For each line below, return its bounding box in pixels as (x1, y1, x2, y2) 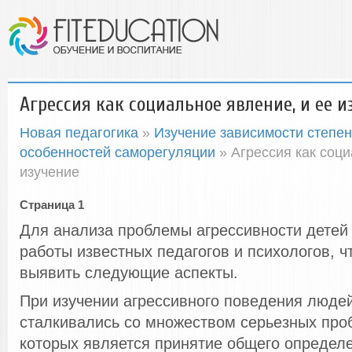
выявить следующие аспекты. (20, 264, 238, 281)
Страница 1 (20, 198, 84, 211)
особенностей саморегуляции (20, 144, 215, 160)
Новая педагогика (20, 124, 138, 141)
